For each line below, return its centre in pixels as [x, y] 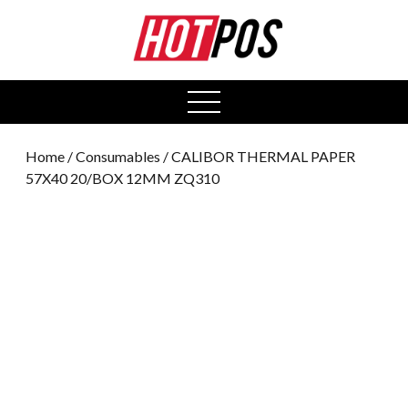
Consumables [118, 156]
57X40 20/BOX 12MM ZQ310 [122, 178]
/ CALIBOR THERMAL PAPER [258, 156]
